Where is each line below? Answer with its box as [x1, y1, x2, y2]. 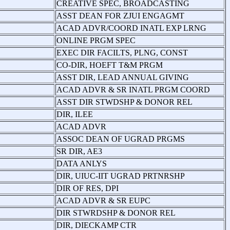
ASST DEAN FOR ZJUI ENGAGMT [56, 11, 184, 20]
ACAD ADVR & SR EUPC [56, 196, 150, 205]
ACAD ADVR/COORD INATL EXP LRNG [56, 23, 206, 32]
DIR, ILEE [56, 109, 93, 119]
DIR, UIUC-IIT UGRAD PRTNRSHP [56, 171, 185, 180]
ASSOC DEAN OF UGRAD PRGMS [56, 134, 185, 143]
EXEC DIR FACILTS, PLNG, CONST [56, 48, 188, 57]
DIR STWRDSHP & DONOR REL [56, 208, 176, 217]
